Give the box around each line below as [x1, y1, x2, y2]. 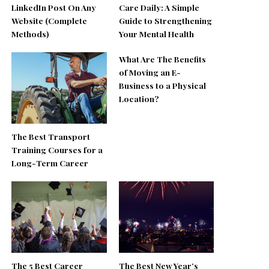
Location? [118, 93, 159, 104]
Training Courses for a [11, 144, 103, 155]
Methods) [11, 28, 50, 40]
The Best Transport [11, 130, 91, 142]
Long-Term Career [11, 157, 89, 168]
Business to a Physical [118, 80, 206, 91]
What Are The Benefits [118, 53, 206, 65]
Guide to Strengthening [118, 15, 212, 26]
